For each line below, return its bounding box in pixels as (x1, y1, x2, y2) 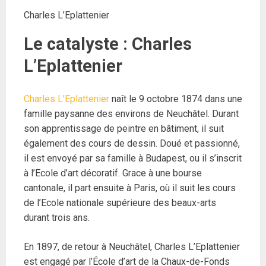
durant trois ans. (24, 212, 90, 224)
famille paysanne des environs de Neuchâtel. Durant (24, 108, 239, 120)
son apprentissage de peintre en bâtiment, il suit (24, 123, 224, 135)
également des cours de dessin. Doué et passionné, (24, 138, 240, 150)
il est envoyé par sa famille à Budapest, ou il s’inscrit (24, 153, 242, 164)
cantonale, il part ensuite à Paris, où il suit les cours (24, 182, 236, 194)
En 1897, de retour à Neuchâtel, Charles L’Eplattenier (24, 241, 240, 253)
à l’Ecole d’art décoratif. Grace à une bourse (24, 167, 202, 179)
